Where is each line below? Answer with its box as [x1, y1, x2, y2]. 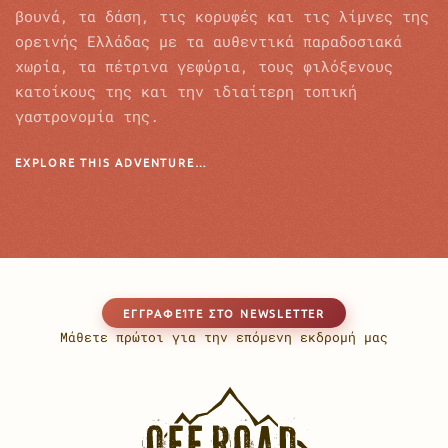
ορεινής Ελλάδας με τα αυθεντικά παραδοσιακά [15, 30, 402, 51]
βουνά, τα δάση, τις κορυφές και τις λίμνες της [15, 5, 429, 26]
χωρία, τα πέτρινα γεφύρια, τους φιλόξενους [15, 55, 393, 76]
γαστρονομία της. [15, 105, 159, 126]
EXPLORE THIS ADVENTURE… [15, 154, 208, 171]
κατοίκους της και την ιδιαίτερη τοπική [15, 80, 357, 101]
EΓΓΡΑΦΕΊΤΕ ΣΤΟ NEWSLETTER [123, 304, 325, 321]
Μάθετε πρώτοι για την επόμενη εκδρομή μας [60, 327, 388, 346]
